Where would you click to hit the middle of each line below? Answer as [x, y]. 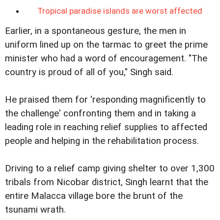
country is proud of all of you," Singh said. [89, 72]
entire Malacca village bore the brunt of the [94, 196]
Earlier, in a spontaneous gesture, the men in [96, 31]
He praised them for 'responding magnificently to [105, 99]
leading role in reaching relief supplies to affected [106, 127]
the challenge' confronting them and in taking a [100, 113]
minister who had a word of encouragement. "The [106, 58]
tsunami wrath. [35, 209]
